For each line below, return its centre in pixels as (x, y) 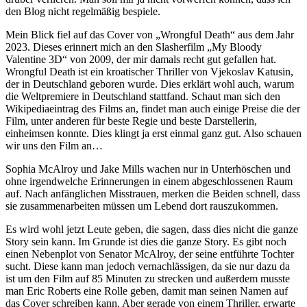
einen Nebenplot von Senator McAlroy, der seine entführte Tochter (150, 254)
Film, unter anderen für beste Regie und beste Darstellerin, (131, 121)
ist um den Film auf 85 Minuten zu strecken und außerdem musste (148, 279)
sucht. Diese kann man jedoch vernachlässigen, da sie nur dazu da (148, 267)
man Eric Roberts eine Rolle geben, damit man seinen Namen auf (147, 291)
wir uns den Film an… (54, 146)
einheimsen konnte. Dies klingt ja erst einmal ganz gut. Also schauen (153, 134)
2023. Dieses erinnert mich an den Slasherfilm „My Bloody (134, 47)
